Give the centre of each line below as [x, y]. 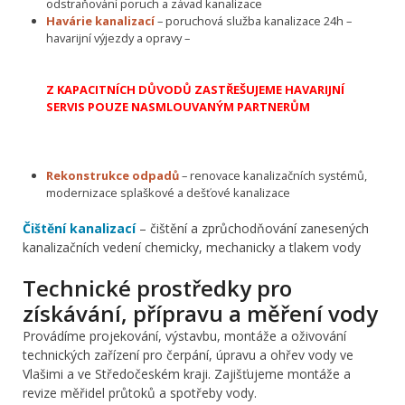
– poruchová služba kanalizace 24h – [253, 20]
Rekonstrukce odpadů [112, 175]
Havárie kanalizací [100, 20]
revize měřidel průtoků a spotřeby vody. [140, 393]
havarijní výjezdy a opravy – [118, 38]
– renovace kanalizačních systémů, [273, 175]
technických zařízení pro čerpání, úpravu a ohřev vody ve [188, 355]
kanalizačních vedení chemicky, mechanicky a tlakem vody [192, 248]
